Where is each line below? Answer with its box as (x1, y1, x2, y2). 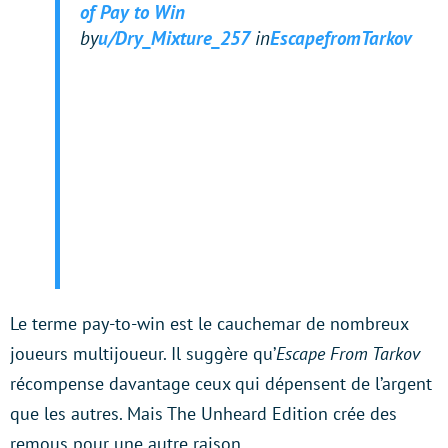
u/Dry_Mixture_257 (98, 25, 250, 50)
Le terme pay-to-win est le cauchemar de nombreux (10, 311, 408, 335)
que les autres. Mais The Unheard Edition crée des (10, 401, 397, 425)
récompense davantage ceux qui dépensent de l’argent (10, 371, 432, 395)
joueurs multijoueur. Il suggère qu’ (10, 341, 276, 365)
